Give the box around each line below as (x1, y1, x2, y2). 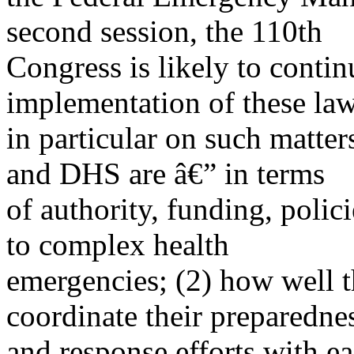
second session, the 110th (6, 14, 322, 48)
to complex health (6, 228, 229, 262)
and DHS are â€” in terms (6, 156, 325, 190)
